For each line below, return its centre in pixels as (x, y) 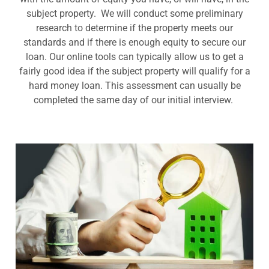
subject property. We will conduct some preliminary (134, 13)
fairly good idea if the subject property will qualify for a (134, 71)
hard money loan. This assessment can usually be (134, 85)
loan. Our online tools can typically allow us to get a (134, 56)
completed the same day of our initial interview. (134, 100)
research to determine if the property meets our (134, 28)
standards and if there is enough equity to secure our (134, 42)
